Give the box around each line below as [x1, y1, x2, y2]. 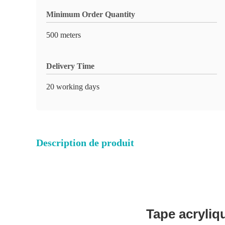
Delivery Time [46, 62, 94, 70]
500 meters [46, 31, 81, 39]
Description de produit [36, 137, 134, 148]
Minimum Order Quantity [46, 10, 135, 19]
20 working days [46, 82, 99, 91]
